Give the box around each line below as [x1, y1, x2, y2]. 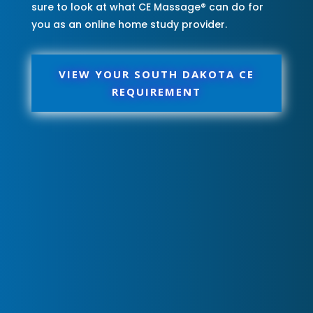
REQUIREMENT [111, 84, 201, 99]
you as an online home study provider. [31, 17, 227, 31]
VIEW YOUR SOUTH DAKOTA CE [58, 66, 254, 81]
